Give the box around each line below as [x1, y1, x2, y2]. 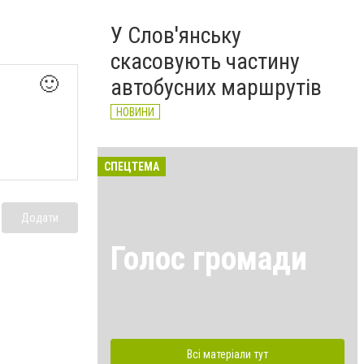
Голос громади [110, 239, 307, 278]
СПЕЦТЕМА [104, 160, 159, 173]
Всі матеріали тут [187, 347, 268, 361]
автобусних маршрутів [110, 74, 322, 101]
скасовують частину [110, 48, 300, 75]
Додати [21, 210, 58, 224]
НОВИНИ [116, 106, 154, 119]
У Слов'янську [110, 22, 241, 49]
